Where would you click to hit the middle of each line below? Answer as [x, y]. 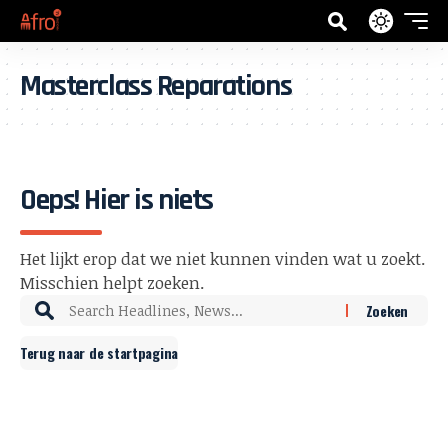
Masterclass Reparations [156, 86]
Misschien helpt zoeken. [112, 282]
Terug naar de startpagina [99, 352]
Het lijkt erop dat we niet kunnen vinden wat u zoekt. [222, 258]
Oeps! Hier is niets [116, 200]
